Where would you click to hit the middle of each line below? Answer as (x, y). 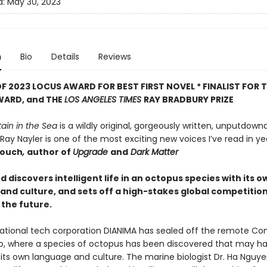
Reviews (114, 57)
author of (49, 152)
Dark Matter (153, 152)
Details (65, 57)
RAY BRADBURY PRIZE (188, 100)
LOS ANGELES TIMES (104, 100)
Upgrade (91, 152)
